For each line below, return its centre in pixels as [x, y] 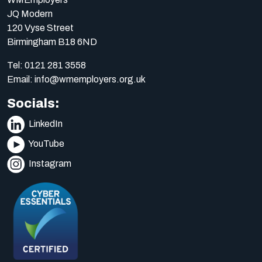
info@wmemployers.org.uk [90, 79]
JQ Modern [30, 14]
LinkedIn [45, 124]
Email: [21, 79]
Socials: [33, 104]
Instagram [49, 164]
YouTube [46, 144]
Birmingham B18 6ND [52, 42]
